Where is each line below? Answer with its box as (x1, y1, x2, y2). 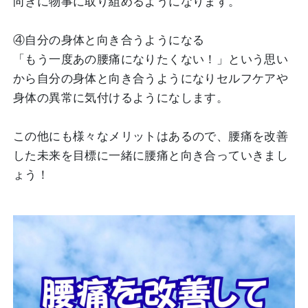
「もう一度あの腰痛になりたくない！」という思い (13, 53, 289, 66)
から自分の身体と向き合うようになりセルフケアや (13, 72, 289, 85)
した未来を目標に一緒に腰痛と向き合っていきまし (13, 149, 289, 162)
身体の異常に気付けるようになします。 (13, 91, 229, 104)
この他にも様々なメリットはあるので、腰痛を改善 (13, 130, 289, 143)
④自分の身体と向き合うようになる (13, 34, 205, 47)
